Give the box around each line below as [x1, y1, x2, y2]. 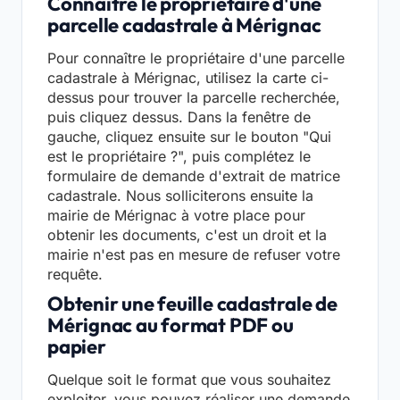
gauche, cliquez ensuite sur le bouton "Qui [47, 128, 331, 146]
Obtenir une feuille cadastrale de [47, 291, 337, 317]
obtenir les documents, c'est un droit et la [47, 226, 327, 245]
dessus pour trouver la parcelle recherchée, [47, 88, 340, 107]
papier [47, 334, 106, 360]
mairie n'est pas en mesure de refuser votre [47, 246, 340, 264]
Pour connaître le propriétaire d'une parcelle [47, 49, 345, 68]
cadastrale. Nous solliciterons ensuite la [47, 187, 313, 205]
